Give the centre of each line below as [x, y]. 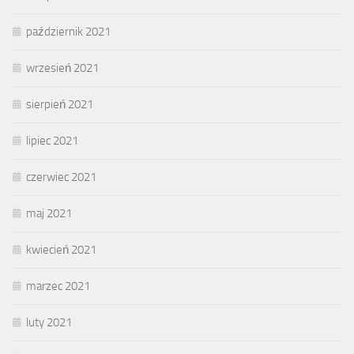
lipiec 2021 [52, 141]
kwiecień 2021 [61, 250]
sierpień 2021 [60, 105]
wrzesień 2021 [62, 68]
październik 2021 [68, 32]
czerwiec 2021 [61, 177]
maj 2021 [49, 214]
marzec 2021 [58, 286]
